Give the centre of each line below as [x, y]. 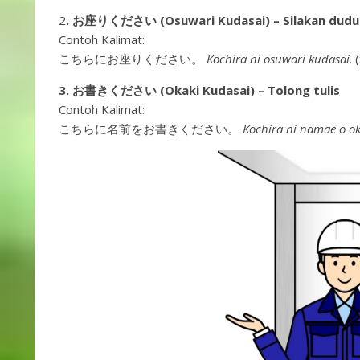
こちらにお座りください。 [133, 59]
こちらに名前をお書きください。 [151, 129]
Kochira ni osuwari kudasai [278, 59]
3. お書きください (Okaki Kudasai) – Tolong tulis [199, 90]
